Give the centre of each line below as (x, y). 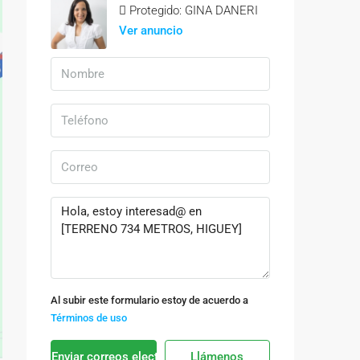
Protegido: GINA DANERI (194, 10)
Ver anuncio (151, 31)
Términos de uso (89, 318)
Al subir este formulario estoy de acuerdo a (149, 300)
